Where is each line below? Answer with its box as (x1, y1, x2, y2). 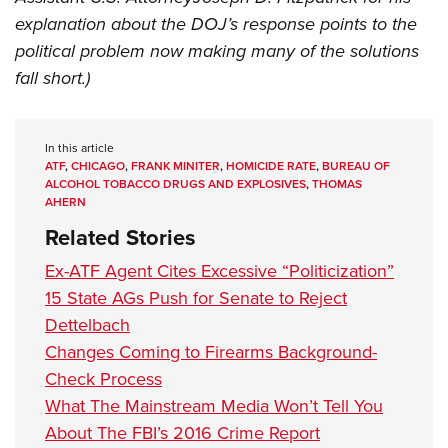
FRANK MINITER (131, 157, 220, 176)
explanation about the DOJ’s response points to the (15, 11, 417, 38)
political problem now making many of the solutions (15, 38, 419, 65)
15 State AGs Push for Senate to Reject (45, 285, 347, 312)
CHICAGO (71, 157, 125, 176)
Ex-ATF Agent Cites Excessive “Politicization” (45, 258, 394, 285)
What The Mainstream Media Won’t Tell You (45, 393, 383, 420)
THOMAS (312, 175, 362, 194)
